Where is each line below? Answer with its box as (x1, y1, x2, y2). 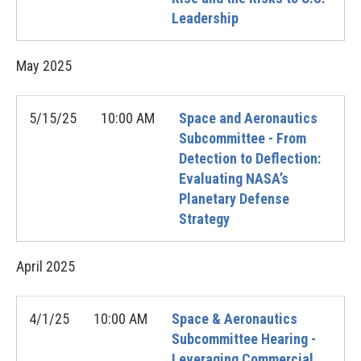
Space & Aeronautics (172, 310, 297, 327)
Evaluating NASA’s (179, 170, 288, 187)
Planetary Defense (179, 190, 289, 207)
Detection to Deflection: (179, 150, 321, 167)
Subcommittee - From (179, 130, 306, 147)
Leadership (172, 10, 239, 27)
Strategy (179, 210, 230, 227)
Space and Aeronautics (179, 110, 317, 127)
